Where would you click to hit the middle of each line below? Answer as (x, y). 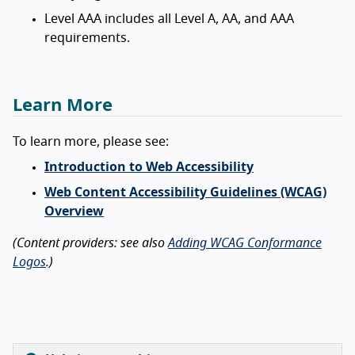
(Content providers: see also (90, 243)
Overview (74, 212)
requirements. (87, 38)
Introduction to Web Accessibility (149, 167)
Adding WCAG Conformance (245, 243)
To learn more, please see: (91, 142)
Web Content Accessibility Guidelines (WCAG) (185, 193)
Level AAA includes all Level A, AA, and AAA (169, 19)
